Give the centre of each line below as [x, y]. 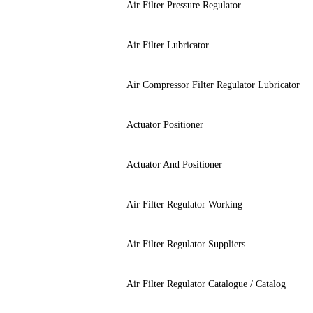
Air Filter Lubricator [167, 45]
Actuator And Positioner [174, 164]
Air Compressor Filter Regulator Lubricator [213, 85]
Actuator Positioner [165, 124]
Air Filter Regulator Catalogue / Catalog [206, 284]
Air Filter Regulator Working [184, 204]
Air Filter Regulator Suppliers [185, 244]
